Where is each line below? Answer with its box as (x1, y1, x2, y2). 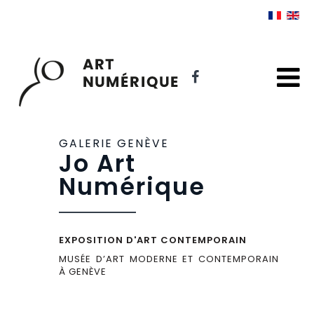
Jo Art (59, 146, 136, 180)
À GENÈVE (59, 264, 107, 278)
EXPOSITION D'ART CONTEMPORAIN (59, 233, 247, 247)
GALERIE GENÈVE (59, 136, 169, 151)
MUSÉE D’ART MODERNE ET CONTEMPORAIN (59, 252, 279, 266)
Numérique (59, 170, 205, 203)
